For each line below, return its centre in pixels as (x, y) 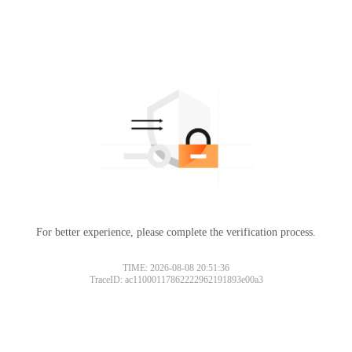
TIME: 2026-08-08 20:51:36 (176, 268)
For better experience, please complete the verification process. (176, 232)
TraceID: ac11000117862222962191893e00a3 (176, 279)
